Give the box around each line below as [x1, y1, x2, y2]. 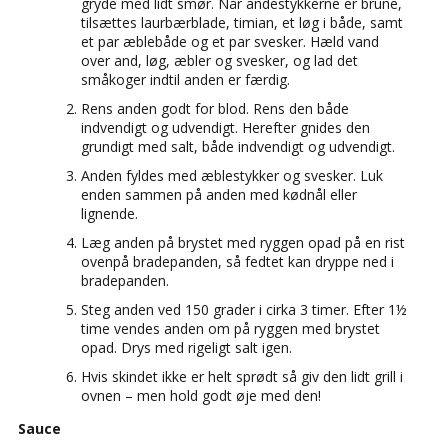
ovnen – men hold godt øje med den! [81, 385, 321, 405]
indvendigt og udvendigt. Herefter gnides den [81, 117, 370, 137]
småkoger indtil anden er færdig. [81, 69, 290, 89]
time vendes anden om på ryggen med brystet [81, 318, 380, 338]
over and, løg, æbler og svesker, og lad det [81, 50, 358, 70]
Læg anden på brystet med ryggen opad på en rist [81, 232, 405, 252]
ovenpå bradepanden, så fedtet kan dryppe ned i [81, 251, 394, 271]
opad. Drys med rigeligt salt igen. [81, 337, 292, 357]
